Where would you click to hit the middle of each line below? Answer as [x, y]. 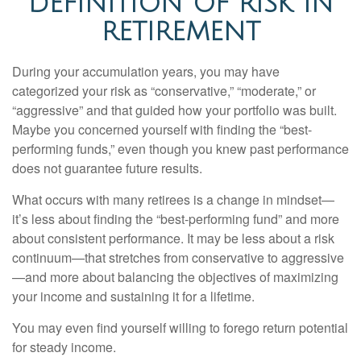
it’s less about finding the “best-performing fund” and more [176, 219]
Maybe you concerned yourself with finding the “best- [162, 129]
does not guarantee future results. [107, 168]
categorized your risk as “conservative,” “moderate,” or [164, 91]
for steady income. [64, 347]
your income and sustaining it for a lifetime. [133, 296]
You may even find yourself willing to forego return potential [180, 328]
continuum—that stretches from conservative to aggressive [178, 257]
